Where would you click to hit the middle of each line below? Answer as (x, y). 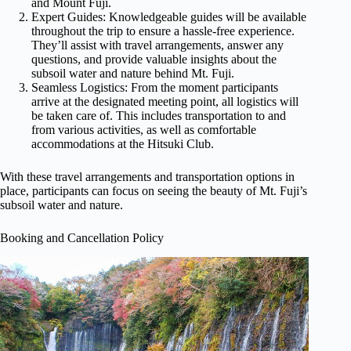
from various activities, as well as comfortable (144, 130)
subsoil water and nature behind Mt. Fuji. (133, 74)
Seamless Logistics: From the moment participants (155, 88)
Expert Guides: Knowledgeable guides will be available (169, 17)
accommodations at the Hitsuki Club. (123, 144)
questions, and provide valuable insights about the (154, 60)
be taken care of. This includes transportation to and (159, 116)
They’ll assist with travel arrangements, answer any (157, 45)
